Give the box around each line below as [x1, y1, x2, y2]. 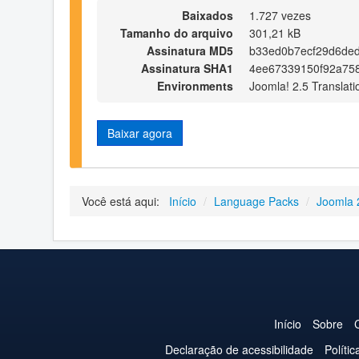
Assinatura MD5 [147, 42, 233, 58]
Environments [157, 77, 233, 94]
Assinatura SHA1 [141, 59, 233, 76]
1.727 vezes [249, 6, 311, 23]
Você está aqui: [82, 193, 166, 210]
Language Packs [214, 193, 299, 210]
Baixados [182, 6, 233, 23]
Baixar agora [107, 124, 172, 141]
